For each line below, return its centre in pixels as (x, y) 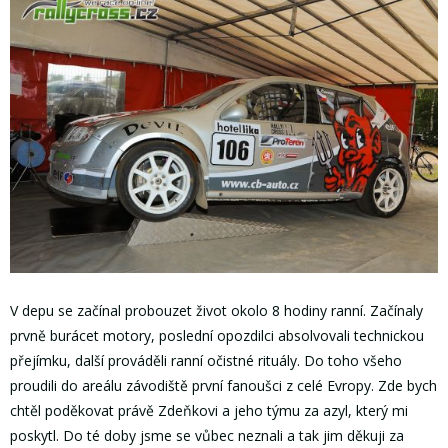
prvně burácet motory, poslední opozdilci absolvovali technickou (217, 336)
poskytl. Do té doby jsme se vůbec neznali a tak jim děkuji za (207, 436)
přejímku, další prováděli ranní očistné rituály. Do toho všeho (206, 361)
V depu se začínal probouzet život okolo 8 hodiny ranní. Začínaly (216, 311)
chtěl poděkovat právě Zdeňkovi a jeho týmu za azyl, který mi (209, 411)
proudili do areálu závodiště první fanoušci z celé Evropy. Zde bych (223, 386)
